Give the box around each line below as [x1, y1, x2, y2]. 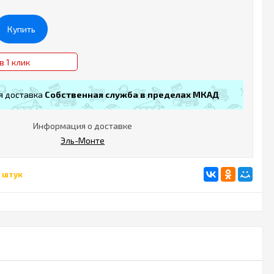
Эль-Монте [61, 135, 105, 146]
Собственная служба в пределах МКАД [44, 89, 219, 100]
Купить [7, 24, 36, 34]
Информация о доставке [33, 120, 133, 131]
